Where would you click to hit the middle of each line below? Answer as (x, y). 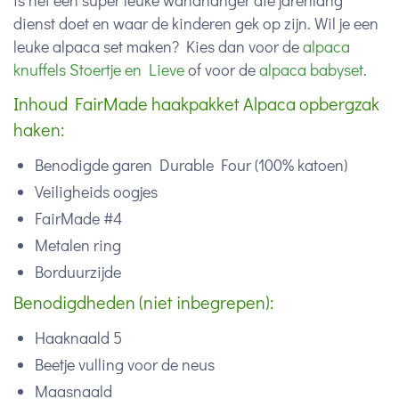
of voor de (222, 70)
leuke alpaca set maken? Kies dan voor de (158, 47)
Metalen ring (78, 245)
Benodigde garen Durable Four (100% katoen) (191, 165)
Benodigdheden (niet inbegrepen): (143, 302)
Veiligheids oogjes (96, 192)
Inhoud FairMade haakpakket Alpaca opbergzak (196, 104)
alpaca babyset (311, 70)
